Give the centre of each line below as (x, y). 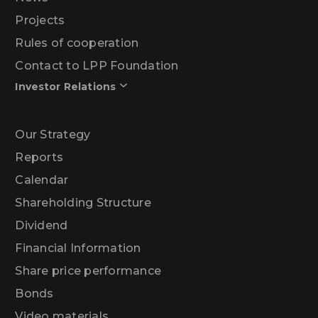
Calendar (42, 180)
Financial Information (78, 248)
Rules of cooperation (77, 43)
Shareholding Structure (83, 202)
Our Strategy (53, 134)
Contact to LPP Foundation (97, 65)
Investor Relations (66, 86)
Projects (40, 20)
